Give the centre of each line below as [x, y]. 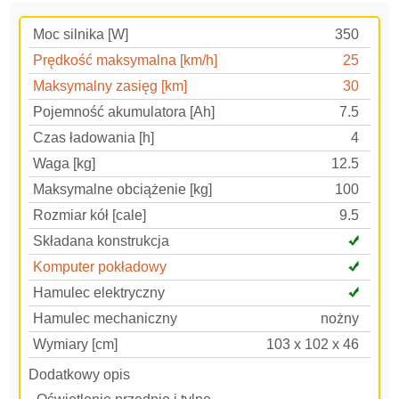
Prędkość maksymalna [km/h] [126, 61]
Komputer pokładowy [100, 267]
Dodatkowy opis [80, 375]
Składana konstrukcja [102, 241]
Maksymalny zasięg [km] [110, 86]
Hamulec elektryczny [99, 293]
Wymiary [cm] [76, 345]
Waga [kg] [65, 164]
